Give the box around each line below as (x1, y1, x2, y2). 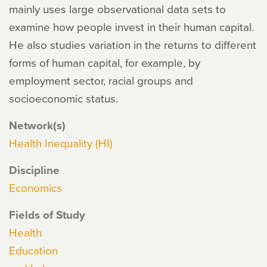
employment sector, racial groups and (9, 72, 193, 88)
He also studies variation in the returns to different (9, 36, 256, 52)
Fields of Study (9, 206, 85, 223)
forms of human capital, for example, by (9, 54, 200, 70)
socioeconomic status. (9, 90, 118, 106)
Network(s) (9, 117, 66, 133)
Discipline (9, 162, 60, 178)
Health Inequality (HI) (9, 135, 113, 151)
